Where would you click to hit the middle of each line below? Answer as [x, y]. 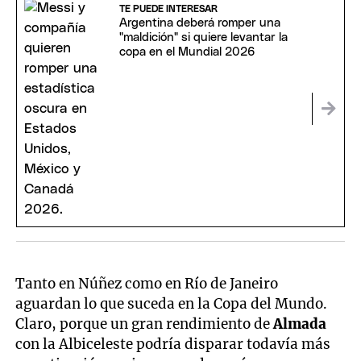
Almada [300, 324]
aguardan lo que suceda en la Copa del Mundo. [172, 303]
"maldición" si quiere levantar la [203, 38]
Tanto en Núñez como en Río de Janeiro [147, 283]
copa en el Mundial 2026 [187, 52]
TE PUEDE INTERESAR [168, 9]
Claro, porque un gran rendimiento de [145, 324]
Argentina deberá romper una [199, 23]
